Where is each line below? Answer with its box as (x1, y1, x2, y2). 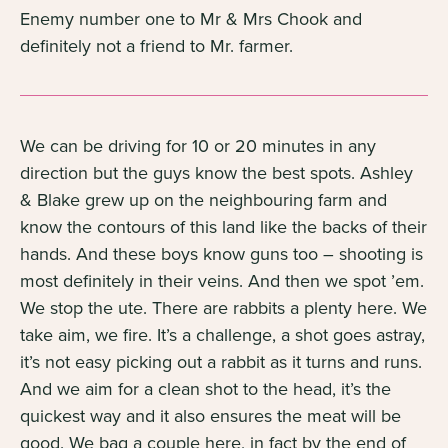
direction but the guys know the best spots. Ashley (20, 160, 413, 185)
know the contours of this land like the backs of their (20, 214, 427, 239)
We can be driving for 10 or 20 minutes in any (20, 133, 376, 158)
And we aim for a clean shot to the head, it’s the (20, 376, 391, 401)
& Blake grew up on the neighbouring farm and (20, 187, 387, 212)
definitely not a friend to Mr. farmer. (20, 33, 293, 58)
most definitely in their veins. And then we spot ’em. (20, 268, 424, 293)
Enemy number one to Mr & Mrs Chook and (20, 6, 362, 31)
